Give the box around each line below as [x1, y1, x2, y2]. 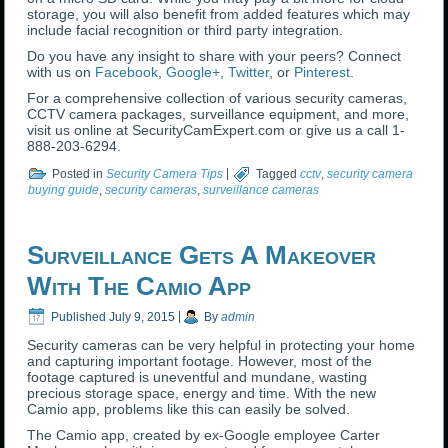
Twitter [228, 64, 270, 81]
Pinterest [294, 64, 351, 81]
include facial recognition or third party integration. [27, 22, 344, 39]
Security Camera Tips [106, 166, 224, 181]
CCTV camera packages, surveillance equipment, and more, [27, 106, 410, 123]
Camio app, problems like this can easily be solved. [27, 401, 351, 418]
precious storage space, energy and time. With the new [27, 385, 377, 402]
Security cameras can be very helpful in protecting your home [27, 337, 416, 354]
